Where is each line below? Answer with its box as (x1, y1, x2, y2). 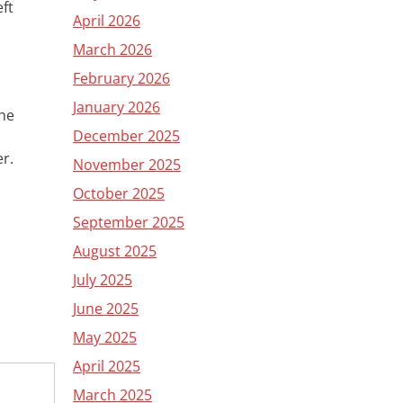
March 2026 (73, 40, 152, 59)
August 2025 (73, 241, 157, 261)
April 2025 (73, 356, 140, 376)
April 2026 (73, 11, 140, 31)
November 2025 (73, 155, 181, 175)
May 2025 (73, 327, 137, 347)
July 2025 (73, 270, 132, 290)
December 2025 (73, 126, 180, 146)
